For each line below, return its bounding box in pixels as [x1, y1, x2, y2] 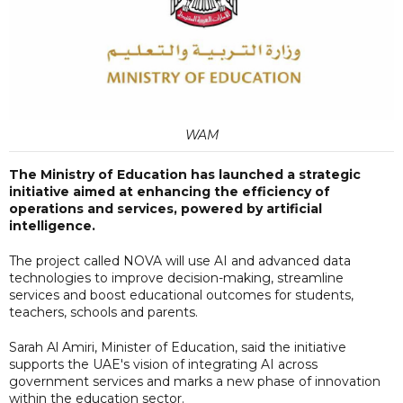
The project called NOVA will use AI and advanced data [9, 252, 351, 269]
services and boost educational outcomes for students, [9, 286, 354, 303]
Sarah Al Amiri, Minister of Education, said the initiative [9, 338, 346, 355]
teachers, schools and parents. [9, 303, 198, 320]
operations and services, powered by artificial [9, 200, 322, 217]
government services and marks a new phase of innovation [9, 372, 381, 390]
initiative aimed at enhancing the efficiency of [9, 183, 330, 200]
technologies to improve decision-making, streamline [9, 269, 344, 286]
